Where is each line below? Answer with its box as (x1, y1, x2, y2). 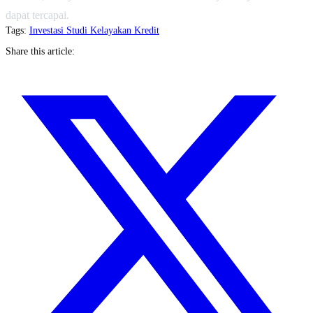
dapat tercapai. (6, 8, 75, 21)
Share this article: (6, 45, 75, 57)
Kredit (134, 24, 159, 36)
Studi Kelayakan (66, 24, 134, 36)
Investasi (29, 24, 66, 36)
